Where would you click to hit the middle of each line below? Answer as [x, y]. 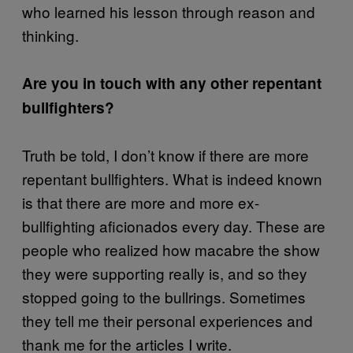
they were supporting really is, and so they [165, 273]
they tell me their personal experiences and [167, 320]
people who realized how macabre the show [171, 249]
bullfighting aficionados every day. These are [174, 225]
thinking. [50, 35]
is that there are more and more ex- [141, 202]
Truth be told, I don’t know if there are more [165, 154]
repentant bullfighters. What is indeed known [172, 178]
